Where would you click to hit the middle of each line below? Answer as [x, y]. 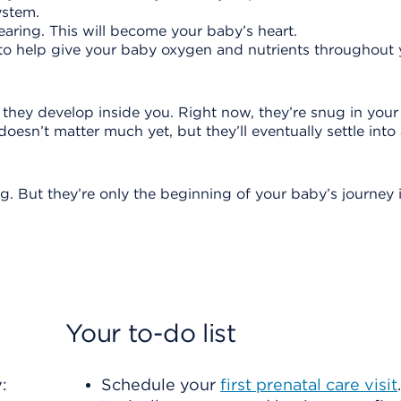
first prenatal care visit [309, 384]
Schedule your [161, 384]
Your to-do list [151, 333]
